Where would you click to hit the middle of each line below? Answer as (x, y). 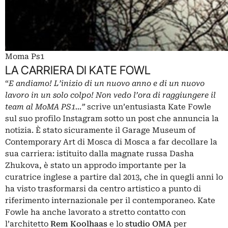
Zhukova (22, 165)
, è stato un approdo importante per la (113, 165)
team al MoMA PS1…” (45, 107)
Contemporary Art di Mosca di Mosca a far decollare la (111, 142)
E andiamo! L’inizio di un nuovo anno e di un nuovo (107, 83)
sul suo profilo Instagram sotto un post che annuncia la (112, 118)
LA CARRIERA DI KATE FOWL (78, 70)
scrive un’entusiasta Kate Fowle (148, 107)
